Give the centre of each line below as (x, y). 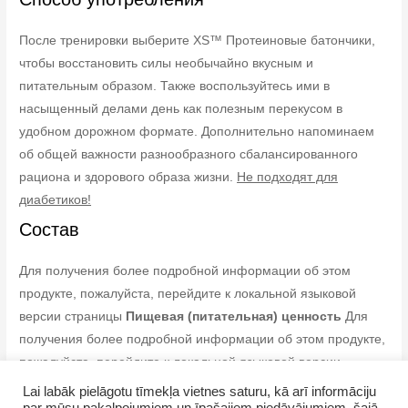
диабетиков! (56, 199)
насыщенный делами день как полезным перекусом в (181, 108)
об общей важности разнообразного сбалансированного (189, 154)
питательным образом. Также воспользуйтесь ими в (175, 86)
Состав (50, 229)
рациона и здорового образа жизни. (128, 177)
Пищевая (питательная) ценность (234, 316)
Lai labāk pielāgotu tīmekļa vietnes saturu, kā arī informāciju (199, 392)
